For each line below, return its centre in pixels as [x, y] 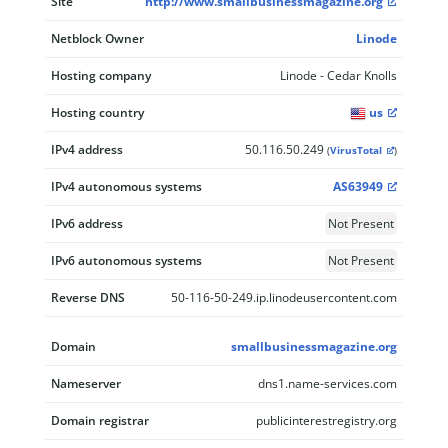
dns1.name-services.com [327, 383]
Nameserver [86, 383]
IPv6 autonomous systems [126, 260]
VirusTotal [356, 150]
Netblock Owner [97, 38]
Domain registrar [100, 420]
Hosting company [101, 75]
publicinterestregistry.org [326, 420]
